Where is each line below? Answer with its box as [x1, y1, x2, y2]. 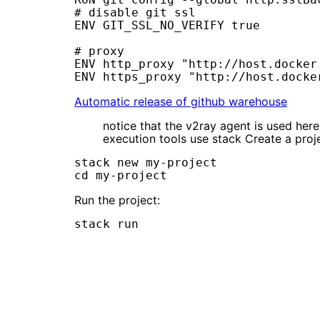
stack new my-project [74, 156, 217, 170]
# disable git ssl [74, 6, 196, 20]
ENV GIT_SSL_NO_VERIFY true [74, 19, 260, 33]
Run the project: [74, 193, 160, 208]
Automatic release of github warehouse [74, 94, 287, 109]
